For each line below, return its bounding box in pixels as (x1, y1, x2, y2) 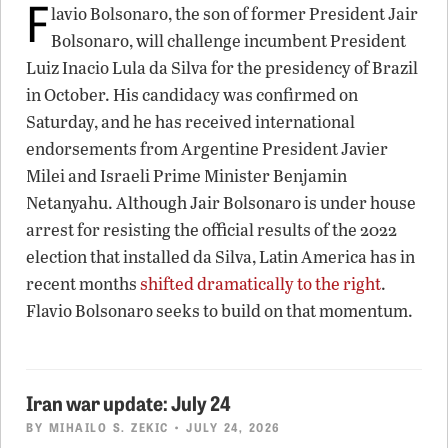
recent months (26, 271, 140, 295)
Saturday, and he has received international (26, 109, 355, 133)
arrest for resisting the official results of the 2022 (26, 217, 397, 241)
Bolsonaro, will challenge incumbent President (51, 28, 406, 52)
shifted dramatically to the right (140, 271, 381, 295)
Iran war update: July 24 (26, 387, 231, 416)
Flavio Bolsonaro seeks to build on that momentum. (26, 298, 413, 322)
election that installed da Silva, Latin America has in (26, 244, 415, 268)
